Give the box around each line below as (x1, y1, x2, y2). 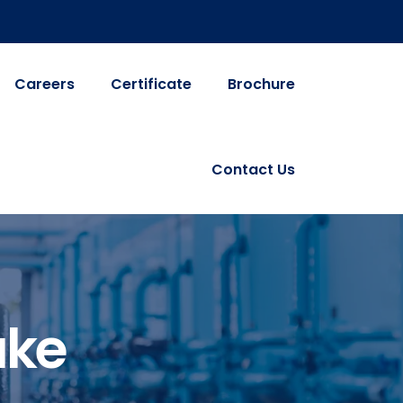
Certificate (111, 74, 192, 94)
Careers (14, 74, 75, 94)
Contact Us (211, 159, 295, 180)
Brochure (228, 74, 295, 94)
